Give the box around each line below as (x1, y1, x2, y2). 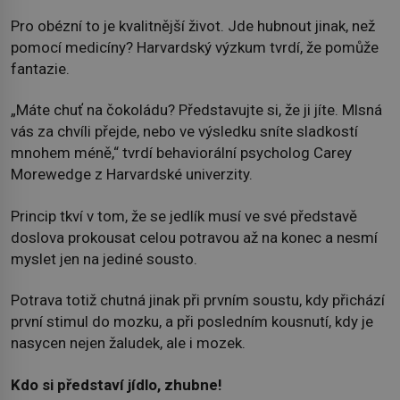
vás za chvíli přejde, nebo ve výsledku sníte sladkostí (11, 122, 358, 141)
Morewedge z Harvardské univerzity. (11, 165, 253, 184)
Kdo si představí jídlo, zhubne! (11, 375, 221, 394)
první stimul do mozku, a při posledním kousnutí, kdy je (11, 312, 373, 331)
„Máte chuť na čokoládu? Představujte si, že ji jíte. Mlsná (11, 101, 382, 120)
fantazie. (11, 59, 70, 78)
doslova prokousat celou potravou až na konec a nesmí (11, 228, 378, 246)
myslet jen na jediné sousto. (11, 249, 197, 268)
